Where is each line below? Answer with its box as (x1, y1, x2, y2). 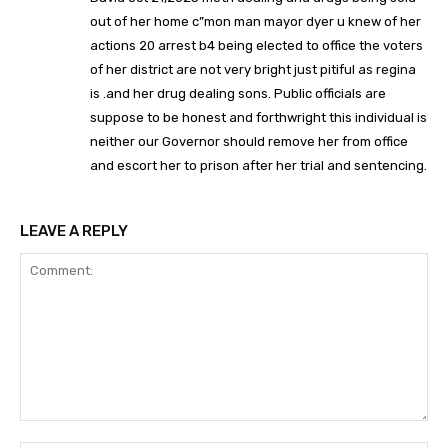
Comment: (19, 422, 86, 440)
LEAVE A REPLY (20, 222, 128, 241)
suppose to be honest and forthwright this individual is (90, 110, 427, 126)
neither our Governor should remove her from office (90, 134, 408, 150)
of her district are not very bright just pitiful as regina (90, 62, 416, 78)
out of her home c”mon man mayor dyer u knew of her (90, 14, 421, 30)
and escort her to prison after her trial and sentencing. (90, 158, 427, 174)
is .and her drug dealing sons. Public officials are (90, 86, 386, 102)
